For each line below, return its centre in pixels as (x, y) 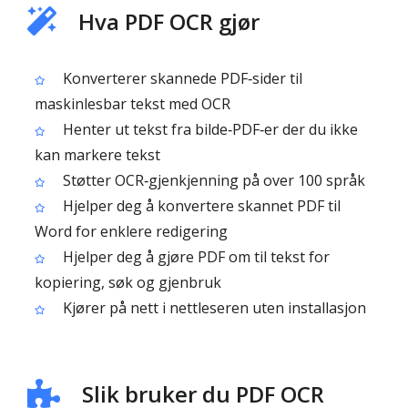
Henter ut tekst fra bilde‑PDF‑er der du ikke (209, 129)
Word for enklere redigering (131, 231)
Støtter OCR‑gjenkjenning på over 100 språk (212, 180)
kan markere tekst (97, 155)
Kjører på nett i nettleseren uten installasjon (213, 308)
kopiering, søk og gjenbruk (128, 282)
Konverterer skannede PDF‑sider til (181, 78)
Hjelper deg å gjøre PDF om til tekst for (194, 257)
